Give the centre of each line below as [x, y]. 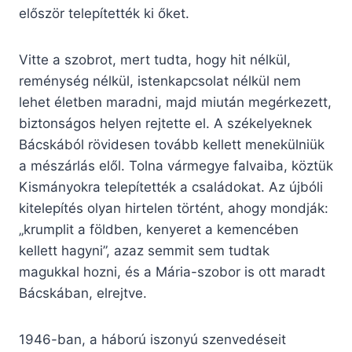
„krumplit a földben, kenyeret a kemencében [159, 230]
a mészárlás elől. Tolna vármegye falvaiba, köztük [176, 166]
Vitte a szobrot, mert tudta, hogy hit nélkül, [155, 60]
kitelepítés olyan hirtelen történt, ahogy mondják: [174, 209]
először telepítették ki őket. [104, 14]
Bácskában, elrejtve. [83, 293]
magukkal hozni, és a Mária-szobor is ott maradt [172, 272]
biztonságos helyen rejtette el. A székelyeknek [165, 124]
